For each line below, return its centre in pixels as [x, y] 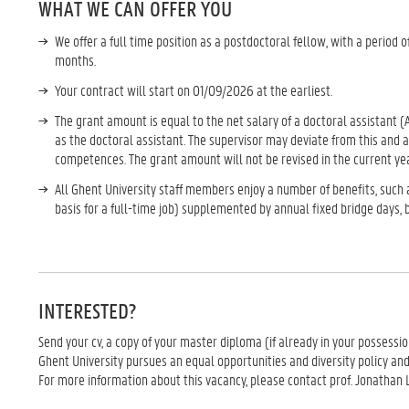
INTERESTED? [87, 311]
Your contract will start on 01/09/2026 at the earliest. [195, 90]
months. [77, 60]
